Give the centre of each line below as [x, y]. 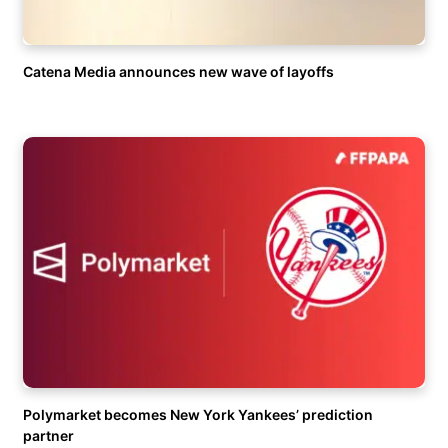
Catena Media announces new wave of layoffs [178, 72]
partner [48, 436]
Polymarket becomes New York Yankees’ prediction [198, 415]
